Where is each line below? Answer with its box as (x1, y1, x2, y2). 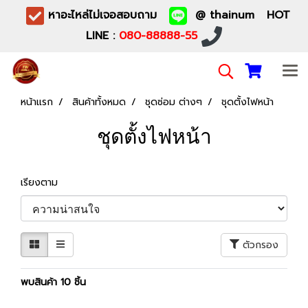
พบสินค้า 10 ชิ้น (21, 275, 86, 289)
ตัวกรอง (243, 237, 278, 252)
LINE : (86, 27, 119, 45)
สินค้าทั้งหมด (72, 95, 126, 109)
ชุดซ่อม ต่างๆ (145, 95, 202, 109)
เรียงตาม (21, 175, 68, 190)
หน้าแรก (21, 95, 53, 109)
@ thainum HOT (187, 7, 291, 24)
